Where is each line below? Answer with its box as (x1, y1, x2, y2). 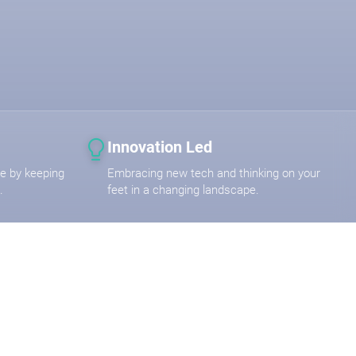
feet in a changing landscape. (107, 182, 259, 197)
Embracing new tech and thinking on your (107, 165, 320, 180)
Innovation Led (107, 137, 212, 157)
